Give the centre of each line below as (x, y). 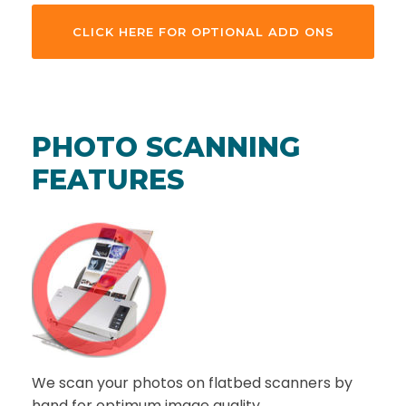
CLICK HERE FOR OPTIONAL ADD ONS (203, 32)
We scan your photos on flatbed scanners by (192, 383)
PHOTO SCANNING (166, 148)
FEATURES (108, 180)
